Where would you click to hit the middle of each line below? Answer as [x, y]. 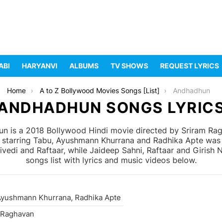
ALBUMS [84, 66]
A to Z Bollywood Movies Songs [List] [99, 91]
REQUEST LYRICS [190, 66]
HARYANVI [40, 66]
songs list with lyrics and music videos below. [111, 160]
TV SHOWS [129, 66]
